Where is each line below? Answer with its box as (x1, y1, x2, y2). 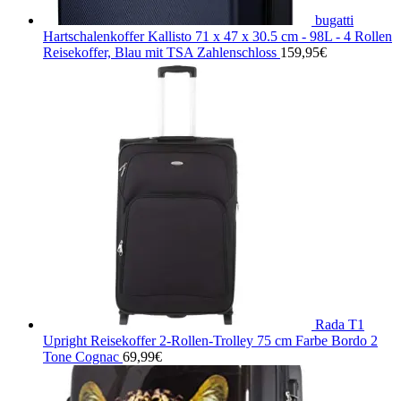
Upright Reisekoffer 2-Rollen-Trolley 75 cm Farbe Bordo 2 (43, 332, 378, 348)
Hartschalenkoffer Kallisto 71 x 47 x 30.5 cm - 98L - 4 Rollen (43, 28, 392, 44)
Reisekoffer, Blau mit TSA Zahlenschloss (43, 44, 277, 60)
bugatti (315, 12, 354, 28)
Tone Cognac (43, 348, 119, 364)
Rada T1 (315, 316, 364, 332)
